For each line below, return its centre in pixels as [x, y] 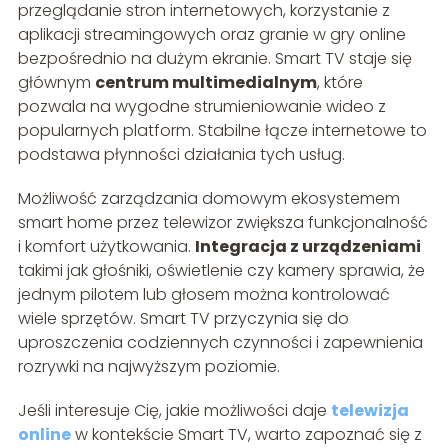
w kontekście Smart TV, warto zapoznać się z [246, 434]
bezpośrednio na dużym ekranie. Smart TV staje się [214, 58]
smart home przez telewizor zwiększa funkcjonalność [222, 222]
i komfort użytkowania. [106, 246]
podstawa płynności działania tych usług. [181, 154]
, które [339, 82]
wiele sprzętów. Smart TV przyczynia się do [183, 318]
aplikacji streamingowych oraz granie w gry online [211, 34]
